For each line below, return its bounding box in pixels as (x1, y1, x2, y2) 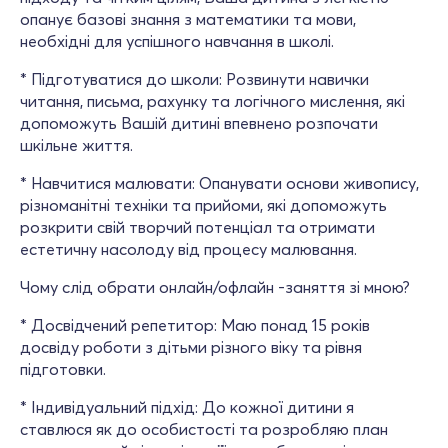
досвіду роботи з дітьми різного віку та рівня (20, 337, 362, 357)
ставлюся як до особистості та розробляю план (20, 419, 388, 439)
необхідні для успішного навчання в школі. (20, 31, 334, 51)
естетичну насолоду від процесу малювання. (20, 239, 357, 259)
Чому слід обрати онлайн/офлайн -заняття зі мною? (20, 277, 410, 297)
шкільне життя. (20, 135, 133, 155)
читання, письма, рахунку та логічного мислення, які (20, 91, 405, 111)
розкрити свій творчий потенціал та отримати (20, 217, 375, 237)
